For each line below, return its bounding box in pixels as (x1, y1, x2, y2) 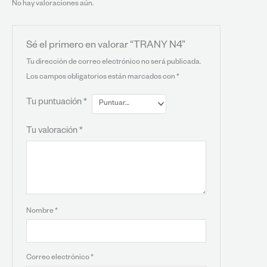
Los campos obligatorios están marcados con (26, 73, 176, 82)
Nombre (26, 207, 55, 216)
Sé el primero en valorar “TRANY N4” (26, 40, 185, 52)
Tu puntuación (26, 98, 83, 108)
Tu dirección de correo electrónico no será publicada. (26, 58, 201, 67)
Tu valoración (26, 126, 79, 136)
